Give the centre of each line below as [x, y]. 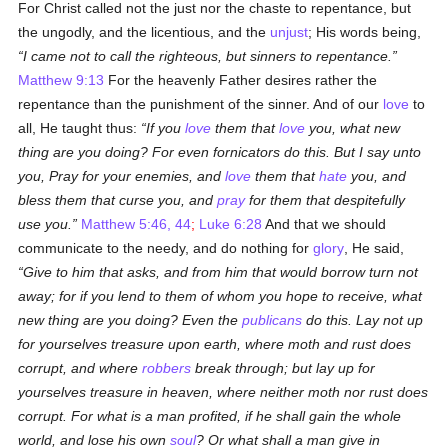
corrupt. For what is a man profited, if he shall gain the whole [210, 416]
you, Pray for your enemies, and [122, 176]
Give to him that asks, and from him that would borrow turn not [221, 272]
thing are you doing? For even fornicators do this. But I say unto [220, 152]
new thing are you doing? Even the [130, 320]
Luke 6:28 [231, 224]
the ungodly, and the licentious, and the [144, 32]
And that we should [324, 224]
